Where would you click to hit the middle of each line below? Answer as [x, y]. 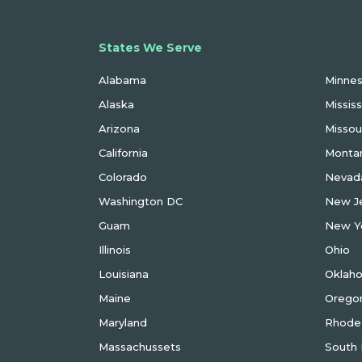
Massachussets [140, 347]
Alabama [122, 80]
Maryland [123, 322]
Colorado [123, 177]
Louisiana [124, 274]
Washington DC [141, 201]
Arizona [119, 128]
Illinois [115, 250]
